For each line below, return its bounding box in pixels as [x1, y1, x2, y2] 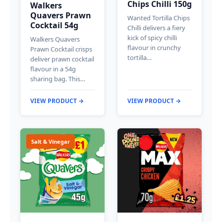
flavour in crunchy [127, 43, 181, 52]
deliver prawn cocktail [30, 54, 94, 63]
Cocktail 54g [30, 19, 78, 31]
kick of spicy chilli [127, 33, 177, 42]
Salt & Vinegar [31, 137, 70, 145]
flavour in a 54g [30, 64, 76, 73]
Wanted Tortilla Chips [127, 13, 190, 22]
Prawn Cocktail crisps [30, 44, 92, 54]
